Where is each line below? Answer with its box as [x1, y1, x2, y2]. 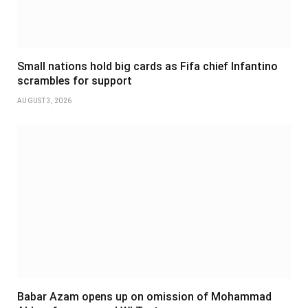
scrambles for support [17, 74, 132, 88]
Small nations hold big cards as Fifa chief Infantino [17, 60, 278, 74]
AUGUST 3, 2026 [17, 97, 72, 105]
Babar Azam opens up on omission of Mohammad [17, 290, 272, 304]
